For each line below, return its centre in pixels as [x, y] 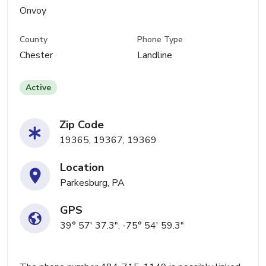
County [34, 40]
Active [38, 88]
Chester [36, 56]
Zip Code [82, 125]
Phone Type [160, 40]
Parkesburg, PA [92, 183]
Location [82, 168]
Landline [155, 56]
